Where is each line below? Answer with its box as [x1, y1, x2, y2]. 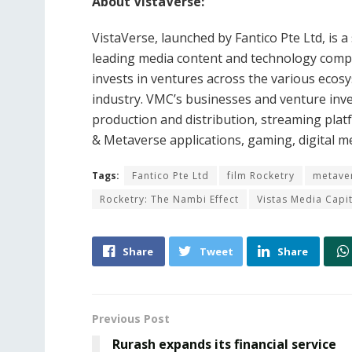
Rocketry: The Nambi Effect [100, 192, 239, 206]
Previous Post [92, 310, 170, 326]
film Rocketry [227, 168, 295, 182]
